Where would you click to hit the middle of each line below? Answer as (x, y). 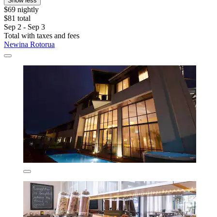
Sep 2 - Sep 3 (24, 27)
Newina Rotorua (29, 45)
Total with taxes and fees (42, 36)
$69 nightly (21, 10)
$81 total (17, 18)
